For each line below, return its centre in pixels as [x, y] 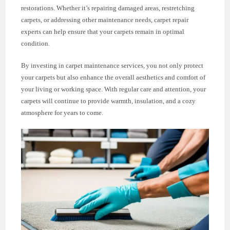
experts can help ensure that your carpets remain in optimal [103, 32]
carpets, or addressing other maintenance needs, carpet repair [105, 20]
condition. [36, 44]
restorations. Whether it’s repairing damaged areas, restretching [108, 8]
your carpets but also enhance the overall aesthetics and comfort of [113, 78]
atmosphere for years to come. [62, 113]
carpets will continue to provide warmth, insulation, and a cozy [109, 101]
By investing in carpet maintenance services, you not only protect [112, 66]
